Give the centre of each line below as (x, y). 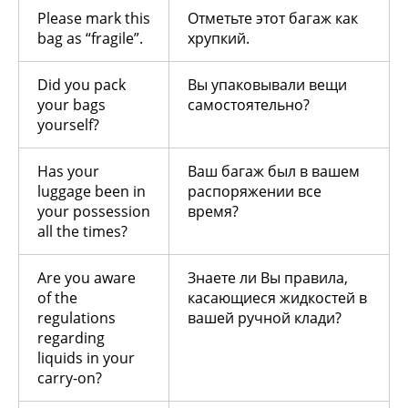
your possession (94, 212)
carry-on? (70, 378)
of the (57, 298)
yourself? (68, 125)
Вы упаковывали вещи (267, 85)
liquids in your (86, 358)
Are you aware (87, 278)
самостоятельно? (249, 105)
